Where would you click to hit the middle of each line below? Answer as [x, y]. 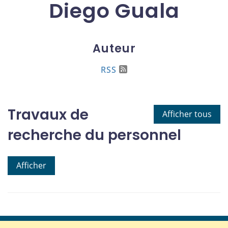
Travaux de [48, 115]
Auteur [114, 48]
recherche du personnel [94, 135]
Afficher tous [187, 114]
